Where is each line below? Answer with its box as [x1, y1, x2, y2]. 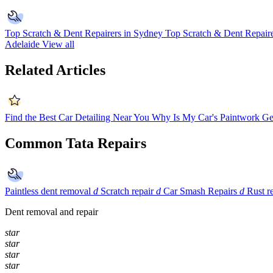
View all [42, 38, 74, 49]
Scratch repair [101, 186, 154, 197]
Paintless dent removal [5, 186, 91, 197]
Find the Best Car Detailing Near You [5, 112, 149, 123]
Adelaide [5, 38, 40, 49]
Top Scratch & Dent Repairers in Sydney [5, 27, 163, 38]
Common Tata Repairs [5, 135, 146, 152]
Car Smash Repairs [163, 186, 237, 197]
